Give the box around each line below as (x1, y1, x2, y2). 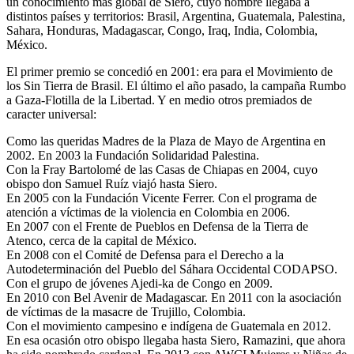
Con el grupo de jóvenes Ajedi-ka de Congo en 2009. (6, 277, 273, 291)
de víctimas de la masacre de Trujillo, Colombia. (6, 305, 246, 319)
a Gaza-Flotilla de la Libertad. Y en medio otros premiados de (6, 93, 312, 107)
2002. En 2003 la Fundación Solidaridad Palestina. (6, 149, 259, 163)
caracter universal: (6, 107, 96, 122)
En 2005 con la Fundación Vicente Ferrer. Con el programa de (6, 191, 317, 205)
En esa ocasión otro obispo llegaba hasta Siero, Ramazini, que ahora (6, 333, 345, 348)
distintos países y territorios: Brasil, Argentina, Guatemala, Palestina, (6, 9, 345, 24)
